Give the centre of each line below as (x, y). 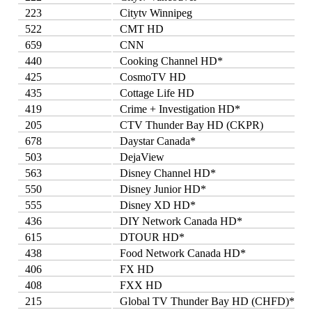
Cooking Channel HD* (171, 61)
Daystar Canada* (157, 141)
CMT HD (141, 29)
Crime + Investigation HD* (180, 109)
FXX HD (141, 285)
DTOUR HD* (152, 237)
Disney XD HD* (157, 205)
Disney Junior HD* (163, 189)
